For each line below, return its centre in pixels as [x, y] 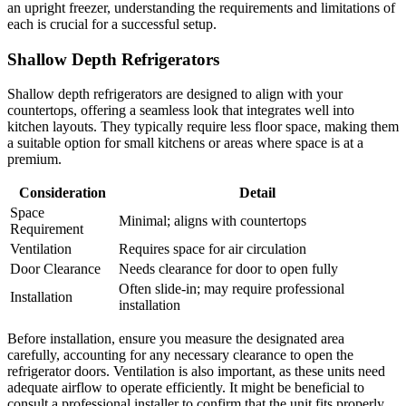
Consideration [63, 193]
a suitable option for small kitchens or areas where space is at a [185, 143]
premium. [34, 159]
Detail [257, 193]
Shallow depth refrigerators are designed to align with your [175, 94]
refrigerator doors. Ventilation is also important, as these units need [196, 372]
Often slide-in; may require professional [232, 289]
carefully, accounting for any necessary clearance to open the [180, 355]
